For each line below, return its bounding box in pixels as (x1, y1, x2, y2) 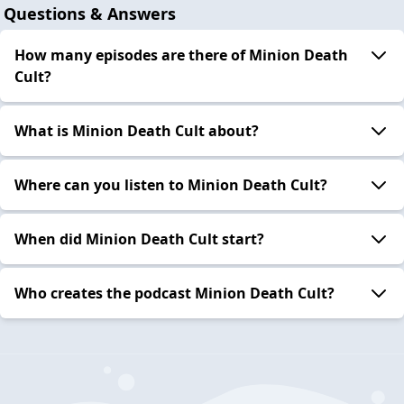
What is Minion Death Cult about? (14, 120, 259, 141)
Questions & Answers (4, 2, 176, 24)
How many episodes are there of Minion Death (14, 44, 348, 65)
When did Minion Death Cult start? (14, 228, 264, 249)
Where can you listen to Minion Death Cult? (14, 174, 327, 195)
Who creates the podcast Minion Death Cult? (14, 282, 335, 303)
